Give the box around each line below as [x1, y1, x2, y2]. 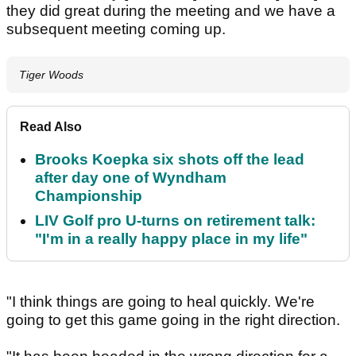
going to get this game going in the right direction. [6, 311, 344, 329]
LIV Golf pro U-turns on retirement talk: [35, 212, 315, 230]
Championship [35, 188, 142, 205]
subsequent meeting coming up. [6, 21, 226, 38]
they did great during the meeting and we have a [6, 2, 335, 20]
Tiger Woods [19, 68, 83, 82]
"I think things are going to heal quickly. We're [6, 293, 315, 311]
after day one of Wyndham [35, 169, 226, 187]
